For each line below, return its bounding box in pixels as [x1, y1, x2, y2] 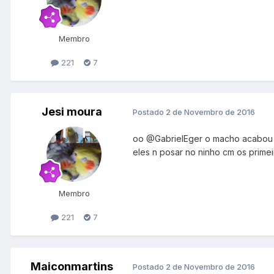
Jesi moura [41, 105, 102, 118]
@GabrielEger [146, 133, 202, 144]
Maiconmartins [30, 259, 113, 273]
